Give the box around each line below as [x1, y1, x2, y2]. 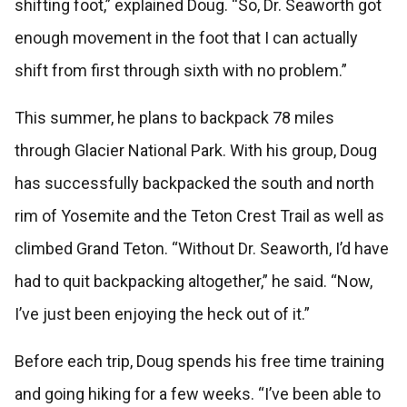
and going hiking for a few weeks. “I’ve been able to [14, 384, 381, 404]
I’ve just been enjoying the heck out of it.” [14, 304, 313, 324]
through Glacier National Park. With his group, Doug [14, 141, 377, 161]
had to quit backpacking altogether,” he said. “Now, [14, 272, 372, 292]
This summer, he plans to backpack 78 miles [14, 108, 334, 128]
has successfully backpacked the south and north [14, 174, 374, 194]
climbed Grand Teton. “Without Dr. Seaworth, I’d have [14, 239, 389, 259]
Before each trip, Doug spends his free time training [14, 352, 384, 372]
